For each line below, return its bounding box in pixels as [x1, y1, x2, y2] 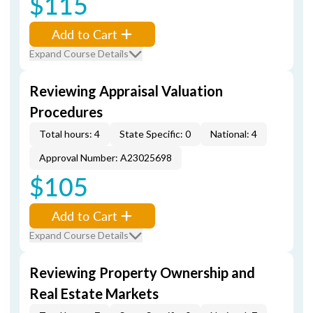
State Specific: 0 [119, 128, 191, 140]
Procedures [29, 103, 103, 120]
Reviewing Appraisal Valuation [29, 82, 223, 99]
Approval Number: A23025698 [39, 152, 172, 163]
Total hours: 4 [39, 128, 100, 140]
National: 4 [210, 128, 257, 140]
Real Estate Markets [29, 285, 159, 302]
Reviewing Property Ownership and [29, 264, 255, 281]
